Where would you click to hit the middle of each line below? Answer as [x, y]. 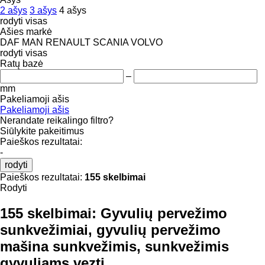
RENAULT [68, 42]
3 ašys [43, 10]
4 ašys [73, 10]
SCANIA [111, 42]
